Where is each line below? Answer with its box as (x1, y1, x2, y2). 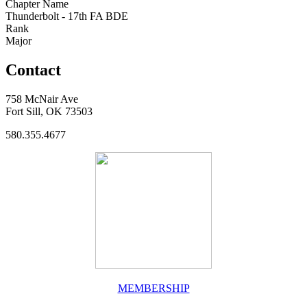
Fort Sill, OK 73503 (5, 105, 93, 117)
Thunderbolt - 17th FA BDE (5, 10, 128, 22)
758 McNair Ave (5, 93, 78, 105)
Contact (5, 60, 61, 79)
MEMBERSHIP (117, 282, 190, 294)
